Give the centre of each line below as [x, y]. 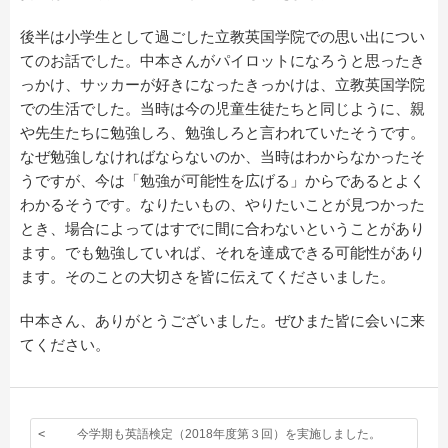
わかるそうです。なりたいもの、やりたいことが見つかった [222, 204]
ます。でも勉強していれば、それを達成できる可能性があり [222, 252]
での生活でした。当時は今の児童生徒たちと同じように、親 [222, 108]
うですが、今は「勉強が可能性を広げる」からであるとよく [222, 180]
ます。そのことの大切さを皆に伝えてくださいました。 [207, 276]
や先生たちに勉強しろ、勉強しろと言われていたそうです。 [222, 132]
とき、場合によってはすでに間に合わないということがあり [222, 228]
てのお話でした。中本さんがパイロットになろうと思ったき [222, 60]
